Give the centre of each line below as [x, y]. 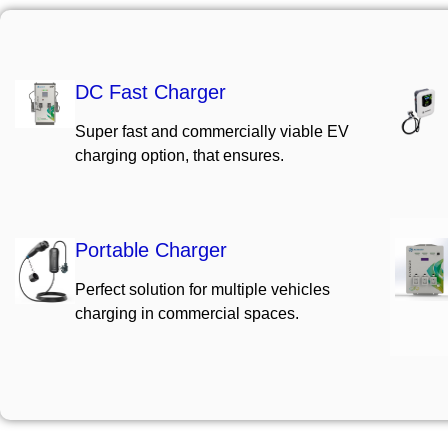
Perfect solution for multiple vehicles [202, 289]
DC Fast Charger [150, 92]
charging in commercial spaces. [187, 313]
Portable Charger [151, 250]
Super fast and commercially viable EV [212, 131]
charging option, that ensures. [179, 155]
